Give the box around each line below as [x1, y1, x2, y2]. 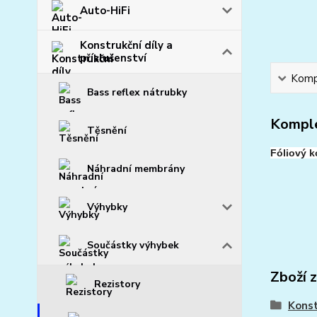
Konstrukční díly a [80, 38, 173, 52]
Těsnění [87, 124, 127, 137]
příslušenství [80, 51, 146, 65]
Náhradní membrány [87, 162, 185, 175]
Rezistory [94, 277, 140, 291]
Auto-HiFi [80, 4, 130, 18]
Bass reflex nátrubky [87, 86, 187, 99]
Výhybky [87, 200, 127, 214]
